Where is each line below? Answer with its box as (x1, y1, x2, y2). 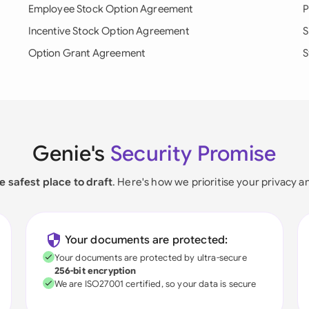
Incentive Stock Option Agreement (28, 25, 189, 37)
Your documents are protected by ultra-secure (54, 252, 247, 263)
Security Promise (110, 141, 277, 167)
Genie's (32, 141, 110, 167)
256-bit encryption (54, 265, 137, 277)
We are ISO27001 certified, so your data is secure (54, 278, 257, 290)
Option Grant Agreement (28, 47, 146, 59)
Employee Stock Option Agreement (28, 3, 193, 15)
